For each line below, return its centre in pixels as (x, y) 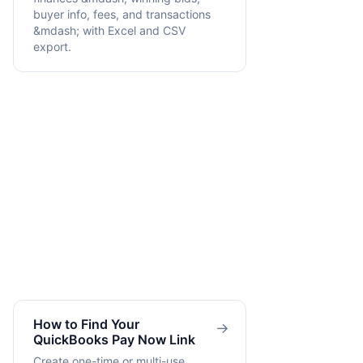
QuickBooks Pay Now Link (114, 340)
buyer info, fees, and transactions (122, 14)
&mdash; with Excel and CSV (110, 30)
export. (52, 46)
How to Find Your (86, 325)
